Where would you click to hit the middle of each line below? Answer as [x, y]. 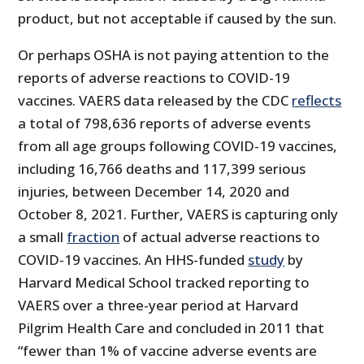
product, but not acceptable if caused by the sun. [178, 18]
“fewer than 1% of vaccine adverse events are [168, 350]
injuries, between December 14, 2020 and [154, 191]
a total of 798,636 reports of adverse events [165, 123]
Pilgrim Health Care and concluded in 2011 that [171, 327]
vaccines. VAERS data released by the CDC [155, 100]
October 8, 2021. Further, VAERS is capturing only [178, 214]
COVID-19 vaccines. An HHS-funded [133, 259]
